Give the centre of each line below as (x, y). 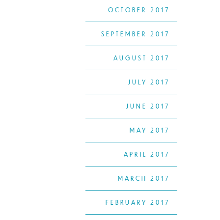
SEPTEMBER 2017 (136, 34)
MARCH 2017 (144, 179)
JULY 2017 (149, 82)
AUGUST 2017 (142, 58)
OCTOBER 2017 (139, 10)
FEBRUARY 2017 (138, 203)
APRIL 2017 (147, 154)
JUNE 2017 (148, 106)
